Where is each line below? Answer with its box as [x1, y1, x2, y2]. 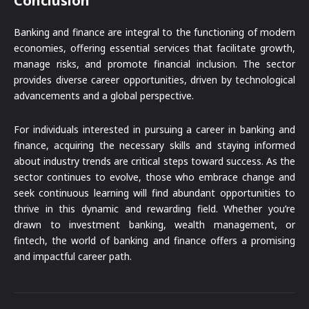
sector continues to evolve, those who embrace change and [14, 170, 295, 184]
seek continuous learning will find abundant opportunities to [14, 186, 295, 200]
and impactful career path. [14, 250, 132, 263]
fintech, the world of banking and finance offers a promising [14, 234, 295, 248]
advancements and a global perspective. [14, 89, 194, 103]
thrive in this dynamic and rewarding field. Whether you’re [14, 202, 295, 216]
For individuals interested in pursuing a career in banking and [14, 123, 295, 137]
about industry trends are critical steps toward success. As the [14, 154, 295, 168]
